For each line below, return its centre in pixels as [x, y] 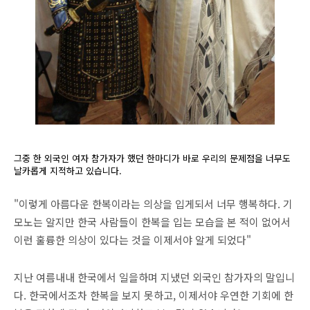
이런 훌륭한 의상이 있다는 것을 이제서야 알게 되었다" [133, 240]
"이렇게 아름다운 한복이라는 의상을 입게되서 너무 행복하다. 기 [153, 204]
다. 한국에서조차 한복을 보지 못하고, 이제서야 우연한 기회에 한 [154, 295]
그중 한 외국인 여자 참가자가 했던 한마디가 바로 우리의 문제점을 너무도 [152, 158]
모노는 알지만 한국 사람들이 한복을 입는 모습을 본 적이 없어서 [152, 222]
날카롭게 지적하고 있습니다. [68, 171]
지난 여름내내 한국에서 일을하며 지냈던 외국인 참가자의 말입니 [154, 277]
